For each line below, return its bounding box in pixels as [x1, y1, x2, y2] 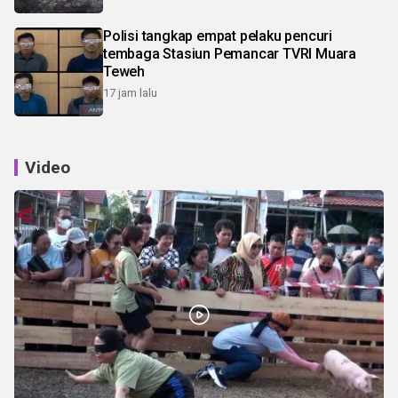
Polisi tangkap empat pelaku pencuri [103, 27, 332, 44]
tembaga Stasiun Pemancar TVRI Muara [103, 44, 356, 62]
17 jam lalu [103, 85, 157, 99]
